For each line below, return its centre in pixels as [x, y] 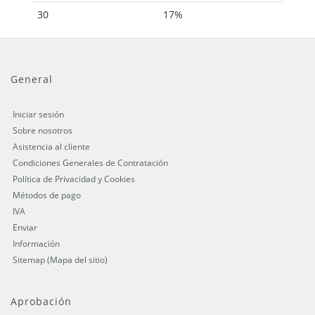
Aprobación [41, 302]
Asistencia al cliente [51, 147]
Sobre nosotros [43, 131]
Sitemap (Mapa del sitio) [60, 260]
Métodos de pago [47, 195]
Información [36, 244]
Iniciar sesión [38, 115]
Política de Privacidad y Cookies [74, 179]
